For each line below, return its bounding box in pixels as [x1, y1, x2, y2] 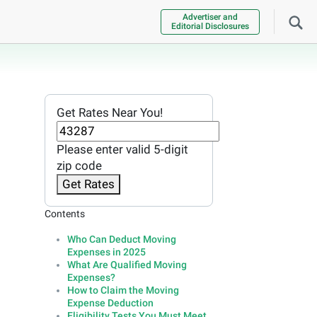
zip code [56, 158, 102, 173]
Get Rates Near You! [56, 105, 163, 120]
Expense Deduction [67, 297, 154, 309]
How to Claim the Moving [67, 284, 179, 296]
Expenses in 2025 [67, 246, 146, 258]
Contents [44, 208, 85, 220]
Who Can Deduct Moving [67, 234, 176, 246]
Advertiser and [183, 11, 238, 22]
